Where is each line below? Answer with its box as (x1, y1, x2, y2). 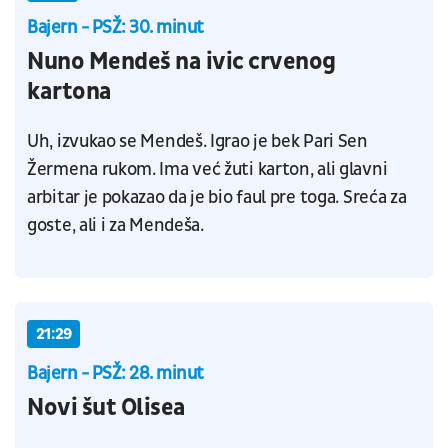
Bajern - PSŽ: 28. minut (27, 361, 204, 385)
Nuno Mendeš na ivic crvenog (27, 46, 336, 77)
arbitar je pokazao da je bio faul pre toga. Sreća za (27, 185, 407, 209)
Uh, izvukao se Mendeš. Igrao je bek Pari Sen (27, 129, 368, 153)
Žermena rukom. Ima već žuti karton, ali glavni (27, 157, 388, 181)
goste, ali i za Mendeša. (27, 213, 204, 237)
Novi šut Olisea (27, 392, 186, 423)
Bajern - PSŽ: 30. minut (27, 15, 204, 39)
